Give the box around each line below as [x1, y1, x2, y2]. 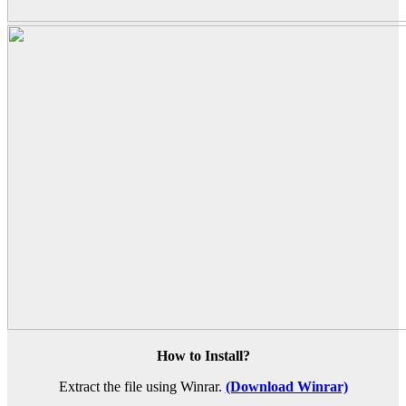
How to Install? [156, 348, 250, 364]
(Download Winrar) [225, 379, 348, 395]
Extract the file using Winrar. [58, 379, 226, 395]
